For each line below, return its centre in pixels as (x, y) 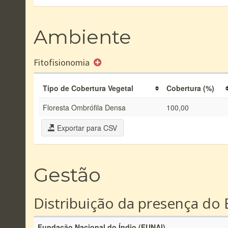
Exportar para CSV (86, 128)
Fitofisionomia (63, 62)
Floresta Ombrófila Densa (84, 107)
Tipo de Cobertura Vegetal (88, 88)
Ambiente (82, 37)
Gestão (67, 175)
